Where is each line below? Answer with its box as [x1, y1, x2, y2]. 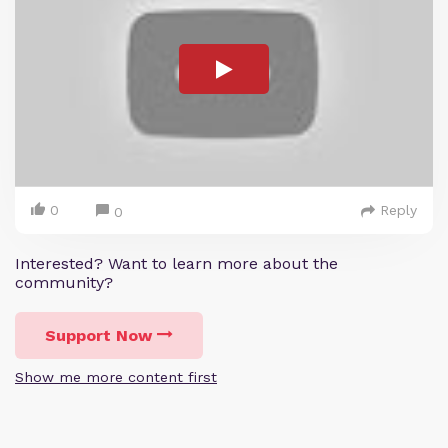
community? [15, 273, 113, 293]
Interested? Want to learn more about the [15, 254, 338, 274]
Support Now [45, 326, 152, 346]
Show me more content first [15, 369, 217, 386]
